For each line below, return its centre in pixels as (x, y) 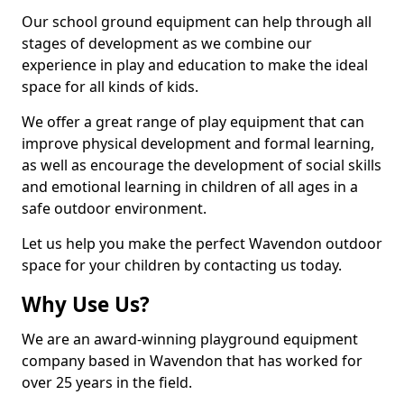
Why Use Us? (86, 304)
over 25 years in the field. (107, 382)
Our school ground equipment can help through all (197, 22)
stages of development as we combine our (167, 43)
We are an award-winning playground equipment (190, 339)
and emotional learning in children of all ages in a (190, 187)
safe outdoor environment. (114, 208)
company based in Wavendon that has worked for (192, 361)
